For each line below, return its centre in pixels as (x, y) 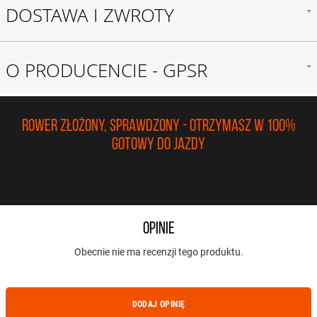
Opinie (158, 229)
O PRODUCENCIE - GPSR (106, 70)
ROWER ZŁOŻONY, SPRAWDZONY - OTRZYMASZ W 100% (158, 127)
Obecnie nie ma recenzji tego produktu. (158, 252)
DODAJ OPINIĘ (158, 304)
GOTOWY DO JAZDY (158, 145)
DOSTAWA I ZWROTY (90, 15)
